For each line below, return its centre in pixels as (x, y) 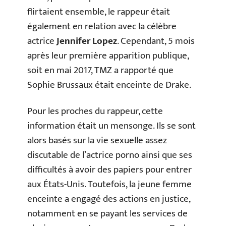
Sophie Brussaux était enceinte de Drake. (109, 85)
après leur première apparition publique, (108, 56)
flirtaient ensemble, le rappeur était (99, 12)
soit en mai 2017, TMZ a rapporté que (100, 71)
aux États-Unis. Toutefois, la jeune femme (109, 184)
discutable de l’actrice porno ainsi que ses (110, 155)
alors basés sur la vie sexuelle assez (97, 140)
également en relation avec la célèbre (102, 27)
